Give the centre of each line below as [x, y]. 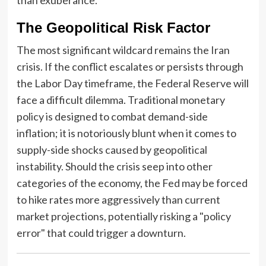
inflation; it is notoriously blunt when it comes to [126, 133]
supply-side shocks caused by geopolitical [112, 149]
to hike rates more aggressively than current [118, 199]
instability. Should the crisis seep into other [114, 166]
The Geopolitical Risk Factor [113, 27]
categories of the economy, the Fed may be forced [132, 183]
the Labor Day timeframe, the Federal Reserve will [132, 83]
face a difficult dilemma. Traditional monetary [121, 99]
